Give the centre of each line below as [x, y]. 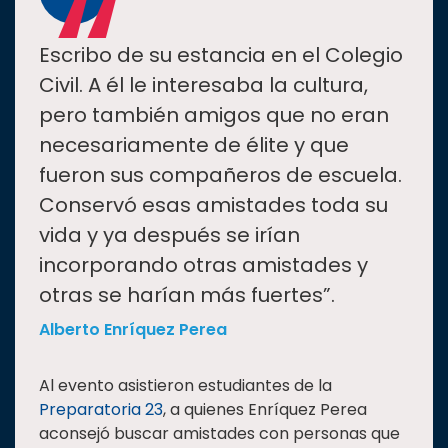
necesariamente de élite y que [194, 145]
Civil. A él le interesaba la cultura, [203, 85]
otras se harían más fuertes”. [187, 295]
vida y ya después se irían [169, 235]
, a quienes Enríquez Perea [265, 410]
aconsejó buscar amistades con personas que [219, 434]
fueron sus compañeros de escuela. [220, 175]
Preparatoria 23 [101, 410]
